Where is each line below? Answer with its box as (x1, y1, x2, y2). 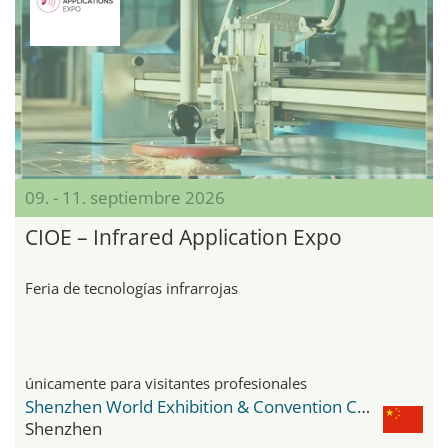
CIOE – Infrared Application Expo (25, 222, 342, 251)
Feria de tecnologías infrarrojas (25, 277, 238, 298)
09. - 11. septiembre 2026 (25, 185, 225, 209)
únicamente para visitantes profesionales (25, 372, 307, 393)
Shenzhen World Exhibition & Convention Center (357, 394, 370, 418)
